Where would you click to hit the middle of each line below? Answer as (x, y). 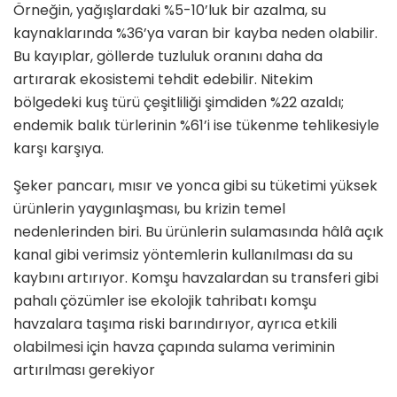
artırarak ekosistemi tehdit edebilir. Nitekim (163, 80)
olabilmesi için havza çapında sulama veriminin (174, 347)
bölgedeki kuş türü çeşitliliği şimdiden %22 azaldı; (179, 103)
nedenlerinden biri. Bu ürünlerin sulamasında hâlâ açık (198, 232)
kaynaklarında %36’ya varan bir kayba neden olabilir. (195, 34)
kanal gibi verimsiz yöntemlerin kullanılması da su (183, 255)
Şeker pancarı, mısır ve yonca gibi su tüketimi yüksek (195, 186)
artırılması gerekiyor (84, 370)
